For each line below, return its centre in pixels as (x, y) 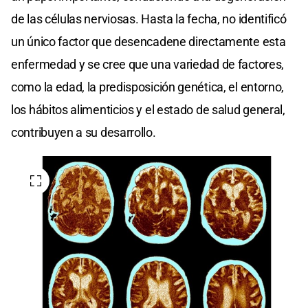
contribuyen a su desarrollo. (84, 133)
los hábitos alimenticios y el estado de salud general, (148, 110)
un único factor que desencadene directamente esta (148, 42)
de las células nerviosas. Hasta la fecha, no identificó (149, 19)
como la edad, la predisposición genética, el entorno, (148, 87)
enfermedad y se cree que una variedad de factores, (148, 65)
